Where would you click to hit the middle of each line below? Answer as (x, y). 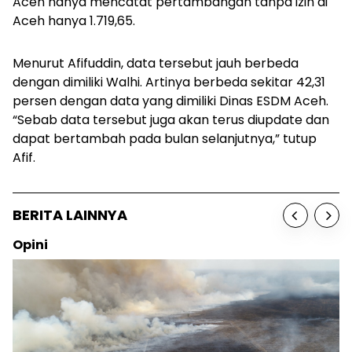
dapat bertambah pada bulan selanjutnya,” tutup (165, 138)
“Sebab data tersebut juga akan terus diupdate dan (171, 119)
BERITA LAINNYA (70, 215)
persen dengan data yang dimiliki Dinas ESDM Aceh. (170, 101)
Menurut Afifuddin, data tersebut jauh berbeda (156, 63)
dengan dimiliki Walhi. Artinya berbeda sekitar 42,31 (169, 82)
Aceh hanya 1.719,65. (75, 20)
